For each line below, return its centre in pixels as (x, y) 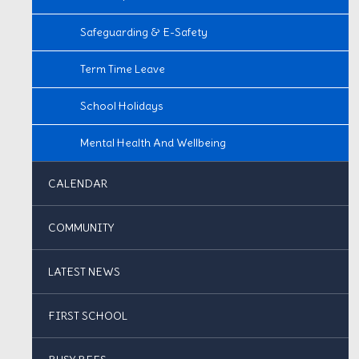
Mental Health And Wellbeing (153, 143)
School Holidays (122, 106)
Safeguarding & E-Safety (144, 32)
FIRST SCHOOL (88, 316)
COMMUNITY (81, 228)
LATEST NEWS (84, 272)
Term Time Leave (123, 69)
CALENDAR (78, 184)
